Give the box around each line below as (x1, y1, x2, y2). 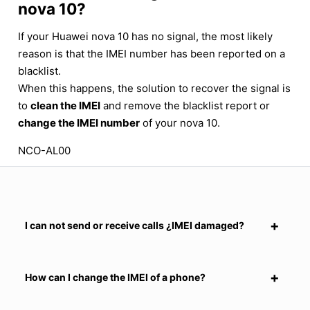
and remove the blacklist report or (100, 98, 270, 112)
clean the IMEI (30, 98, 100, 112)
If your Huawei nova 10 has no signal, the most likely (18, 29, 273, 43)
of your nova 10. (140, 116, 220, 129)
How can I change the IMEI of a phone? (25, 271, 206, 283)
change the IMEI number (18, 116, 140, 129)
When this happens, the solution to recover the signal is (18, 81, 291, 95)
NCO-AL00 (18, 143, 71, 157)
